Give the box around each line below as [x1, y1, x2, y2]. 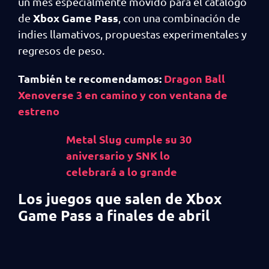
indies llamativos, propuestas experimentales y [18, 28, 247, 40]
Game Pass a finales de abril [18, 206, 210, 225]
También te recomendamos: [18, 71, 164, 85]
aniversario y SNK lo [66, 148, 170, 162]
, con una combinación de [118, 11, 240, 24]
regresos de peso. [18, 44, 104, 56]
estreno [18, 104, 59, 118]
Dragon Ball [164, 71, 225, 85]
